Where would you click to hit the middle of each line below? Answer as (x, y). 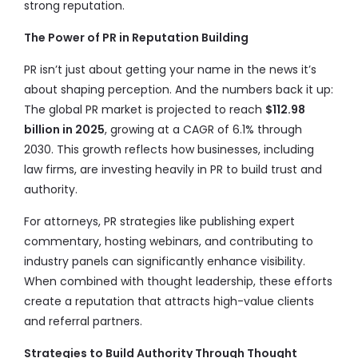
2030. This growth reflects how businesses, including (169, 149)
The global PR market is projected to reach (145, 109)
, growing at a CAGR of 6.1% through (203, 129)
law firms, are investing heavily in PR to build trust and (173, 169)
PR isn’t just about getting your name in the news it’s (170, 70)
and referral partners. (83, 321)
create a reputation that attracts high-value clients (169, 301)
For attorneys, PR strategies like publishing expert (159, 221)
